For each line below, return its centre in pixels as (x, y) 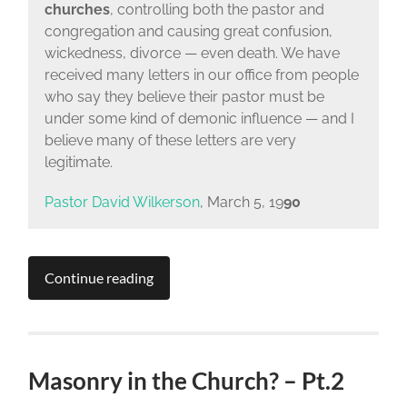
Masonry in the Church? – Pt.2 (187, 381)
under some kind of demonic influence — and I (199, 118)
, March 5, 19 (241, 202)
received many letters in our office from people (201, 74)
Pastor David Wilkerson (122, 202)
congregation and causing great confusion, (188, 31)
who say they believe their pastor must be (184, 96)
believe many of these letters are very (170, 140)
